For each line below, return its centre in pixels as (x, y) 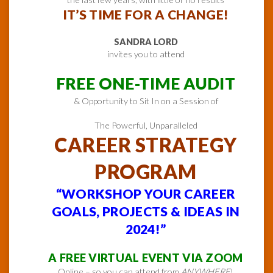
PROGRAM (146, 172)
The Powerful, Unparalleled (146, 126)
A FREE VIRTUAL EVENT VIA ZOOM (146, 258)
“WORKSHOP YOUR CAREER (146, 194)
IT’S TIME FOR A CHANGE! (146, 15)
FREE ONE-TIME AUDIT (146, 84)
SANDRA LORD (146, 42)
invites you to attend (146, 54)
